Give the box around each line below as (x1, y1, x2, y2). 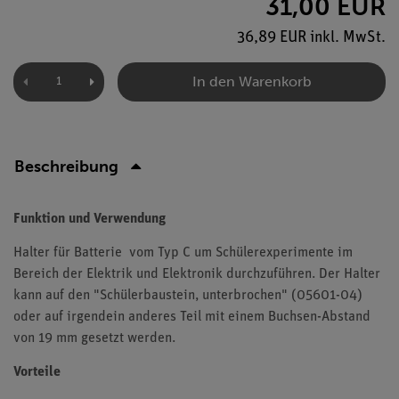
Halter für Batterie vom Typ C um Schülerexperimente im (13, 246, 353, 260)
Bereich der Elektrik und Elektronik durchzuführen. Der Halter (13, 267, 380, 281)
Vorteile (13, 365, 61, 379)
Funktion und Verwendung (13, 212, 166, 226)
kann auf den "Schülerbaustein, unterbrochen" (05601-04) (13, 289, 362, 303)
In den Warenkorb (191, 72, 312, 90)
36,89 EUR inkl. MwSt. (237, 28, 386, 46)
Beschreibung (14, 156, 118, 176)
